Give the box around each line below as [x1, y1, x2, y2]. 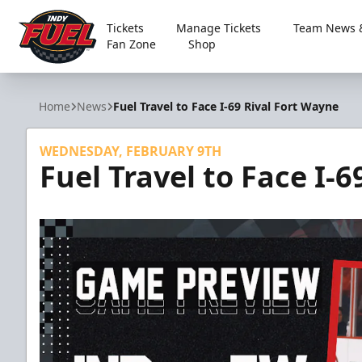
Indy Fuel [15, 66, 70, 85]
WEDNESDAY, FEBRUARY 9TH [40, 142, 221, 160]
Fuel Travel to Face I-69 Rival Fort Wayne [113, 99, 339, 114]
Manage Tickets [175, 20, 261, 36]
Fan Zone [106, 36, 156, 52]
